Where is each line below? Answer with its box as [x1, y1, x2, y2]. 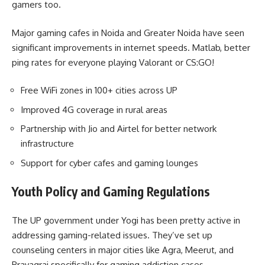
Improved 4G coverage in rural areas [21, 104, 167, 115]
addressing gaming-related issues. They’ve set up [12, 229, 212, 241]
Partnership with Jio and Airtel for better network [21, 123, 216, 135]
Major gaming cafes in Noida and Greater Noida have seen [12, 27, 244, 38]
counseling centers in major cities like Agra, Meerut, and [12, 244, 234, 256]
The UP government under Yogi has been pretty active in [12, 214, 240, 226]
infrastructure [21, 138, 74, 150]
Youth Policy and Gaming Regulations [12, 183, 210, 200]
